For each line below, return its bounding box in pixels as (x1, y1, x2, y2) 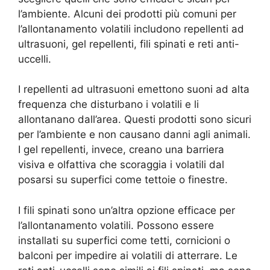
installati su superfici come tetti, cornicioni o (18, 234, 230, 246)
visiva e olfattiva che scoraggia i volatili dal (18, 159, 224, 171)
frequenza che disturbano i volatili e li (18, 98, 199, 111)
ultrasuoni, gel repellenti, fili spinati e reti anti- (18, 37, 239, 50)
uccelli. (18, 52, 51, 65)
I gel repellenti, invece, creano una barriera (18, 143, 224, 156)
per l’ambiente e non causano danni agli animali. (18, 128, 251, 141)
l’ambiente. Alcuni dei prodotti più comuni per (18, 7, 236, 20)
